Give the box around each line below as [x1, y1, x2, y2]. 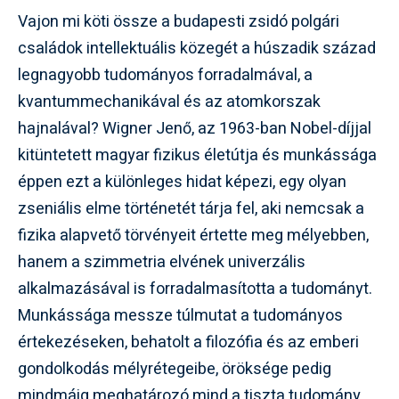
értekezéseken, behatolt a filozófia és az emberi [18, 330, 359, 354]
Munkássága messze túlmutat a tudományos [18, 304, 343, 328]
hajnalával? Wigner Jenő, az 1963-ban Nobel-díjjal [18, 117, 371, 141]
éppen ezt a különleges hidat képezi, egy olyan [18, 170, 346, 194]
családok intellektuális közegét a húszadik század [18, 37, 376, 61]
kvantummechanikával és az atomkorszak [18, 90, 321, 114]
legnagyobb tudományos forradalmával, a [18, 63, 313, 87]
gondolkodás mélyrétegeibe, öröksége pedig [18, 357, 331, 381]
